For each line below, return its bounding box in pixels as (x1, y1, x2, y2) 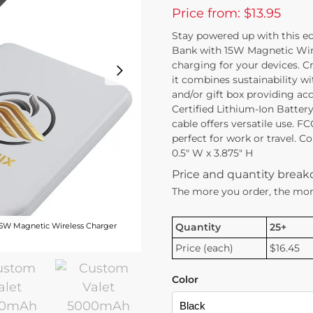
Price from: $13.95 (171, 5, 281, 21)
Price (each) (175, 241, 233, 254)
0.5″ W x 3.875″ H (171, 146, 253, 159)
